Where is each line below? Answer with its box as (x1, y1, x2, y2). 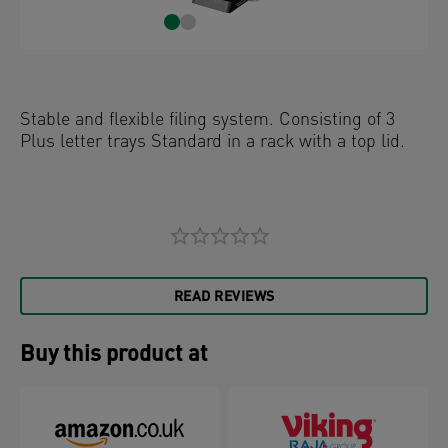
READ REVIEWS (173, 290, 275, 305)
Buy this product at (20, 344, 208, 367)
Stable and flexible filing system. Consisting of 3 (20, 111, 395, 130)
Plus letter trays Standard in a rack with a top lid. (20, 133, 405, 152)
